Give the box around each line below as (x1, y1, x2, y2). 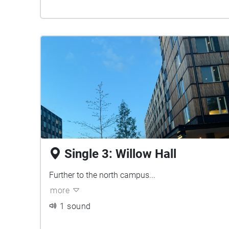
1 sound (60, 201, 91, 211)
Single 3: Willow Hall (64, 147, 176, 161)
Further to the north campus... (49, 170, 155, 180)
